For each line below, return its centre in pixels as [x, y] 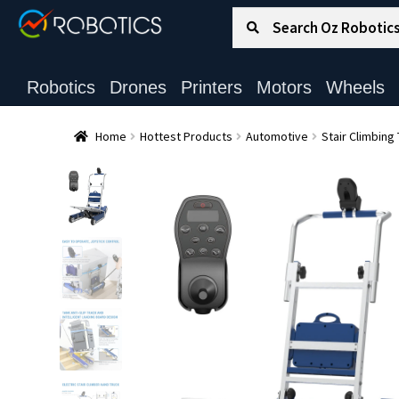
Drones [138, 87]
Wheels [355, 87]
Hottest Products [186, 136]
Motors [284, 87]
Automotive [277, 136]
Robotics [61, 87]
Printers [211, 87]
